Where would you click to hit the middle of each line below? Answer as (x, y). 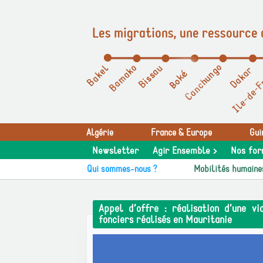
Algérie (100, 133)
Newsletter (115, 151)
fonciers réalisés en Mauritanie (165, 220)
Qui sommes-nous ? (122, 169)
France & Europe (181, 133)
